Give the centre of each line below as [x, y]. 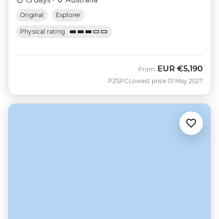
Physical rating [43, 31]
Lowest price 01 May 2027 [166, 81]
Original [32, 15]
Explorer [68, 15]
